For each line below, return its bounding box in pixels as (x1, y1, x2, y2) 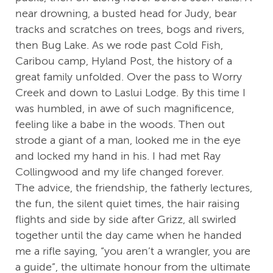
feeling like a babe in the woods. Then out (15, 118, 225, 131)
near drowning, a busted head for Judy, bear (15, 7, 236, 20)
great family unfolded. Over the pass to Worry (15, 71, 242, 83)
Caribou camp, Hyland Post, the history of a (15, 55, 232, 68)
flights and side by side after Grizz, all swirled (15, 213, 236, 226)
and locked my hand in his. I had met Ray (15, 150, 221, 163)
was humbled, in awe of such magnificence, (15, 102, 234, 115)
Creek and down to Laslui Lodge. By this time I (15, 87, 246, 99)
